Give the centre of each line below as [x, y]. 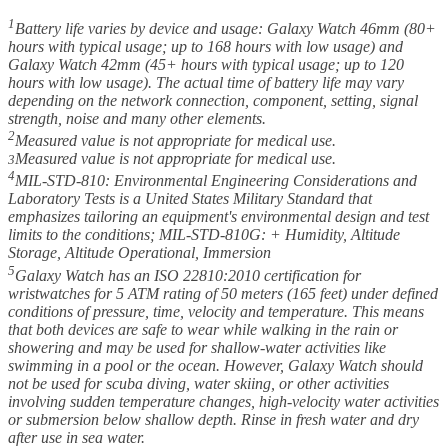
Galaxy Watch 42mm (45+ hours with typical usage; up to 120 [206, 64]
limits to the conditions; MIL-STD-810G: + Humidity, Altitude [204, 235]
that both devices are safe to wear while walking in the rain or [203, 329]
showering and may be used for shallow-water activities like [197, 347]
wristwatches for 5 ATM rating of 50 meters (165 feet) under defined [223, 293]
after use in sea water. [76, 437]
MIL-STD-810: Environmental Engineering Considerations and [216, 181]
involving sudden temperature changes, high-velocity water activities [223, 401]
